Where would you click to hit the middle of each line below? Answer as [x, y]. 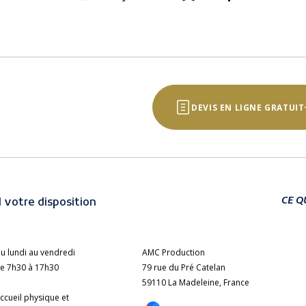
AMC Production [173, 253]
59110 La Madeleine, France [196, 283]
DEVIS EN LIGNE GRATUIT [248, 107]
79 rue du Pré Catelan [184, 268]
